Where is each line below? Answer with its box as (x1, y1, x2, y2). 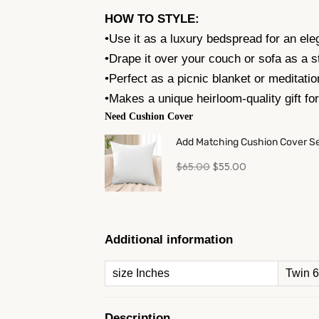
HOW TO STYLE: (105, 11, 199, 26)
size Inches (113, 266, 169, 279)
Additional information (105, 232, 233, 246)
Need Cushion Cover (105, 110, 193, 122)
